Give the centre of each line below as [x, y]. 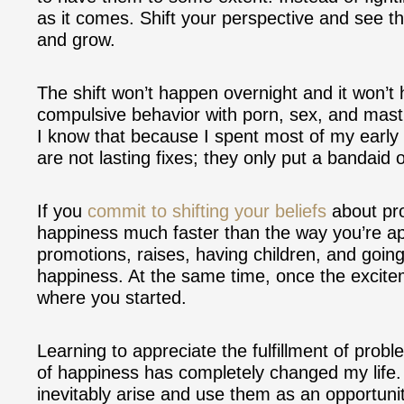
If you [62, 211]
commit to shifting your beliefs [207, 211]
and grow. [76, 39]
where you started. [112, 297]
